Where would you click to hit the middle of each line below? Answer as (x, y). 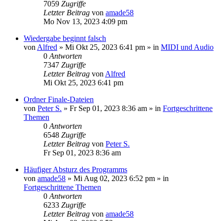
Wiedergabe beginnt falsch (65, 38)
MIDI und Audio (187, 47)
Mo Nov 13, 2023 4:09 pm (85, 21)
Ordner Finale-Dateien (59, 99)
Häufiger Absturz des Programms (75, 169)
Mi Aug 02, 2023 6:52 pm (114, 178)
